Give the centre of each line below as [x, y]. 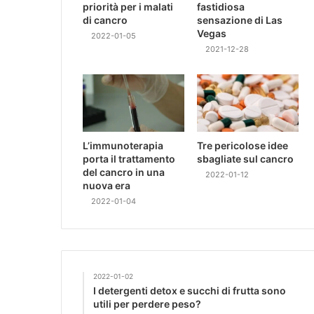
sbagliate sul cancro [246, 158]
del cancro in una [124, 172]
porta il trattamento [129, 158]
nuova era [107, 185]
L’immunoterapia [123, 145]
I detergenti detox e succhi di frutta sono [190, 290]
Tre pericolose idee [243, 145]
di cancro [105, 20]
